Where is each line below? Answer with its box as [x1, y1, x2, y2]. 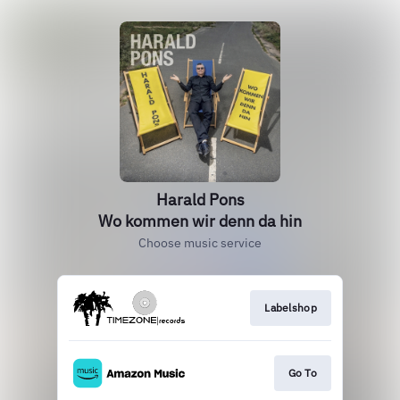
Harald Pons [155, 189, 245, 210]
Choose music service [138, 235, 262, 251]
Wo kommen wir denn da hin [98, 211, 302, 231]
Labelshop [264, 301, 317, 314]
